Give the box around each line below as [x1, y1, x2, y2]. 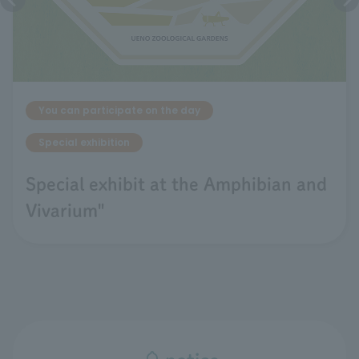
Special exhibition [38, 135, 130, 150]
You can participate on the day [38, 103, 200, 118]
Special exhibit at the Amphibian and [26, 175, 327, 194]
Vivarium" [26, 202, 104, 220]
